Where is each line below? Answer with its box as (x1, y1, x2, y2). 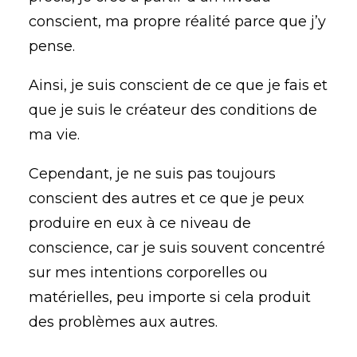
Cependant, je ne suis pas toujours (29, 165, 276, 182)
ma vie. (29, 126, 80, 143)
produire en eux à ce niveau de (29, 214, 251, 232)
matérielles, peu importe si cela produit (29, 288, 311, 306)
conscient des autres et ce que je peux (29, 190, 304, 207)
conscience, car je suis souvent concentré (29, 239, 325, 257)
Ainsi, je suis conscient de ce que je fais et (29, 76, 328, 94)
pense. (29, 37, 75, 55)
